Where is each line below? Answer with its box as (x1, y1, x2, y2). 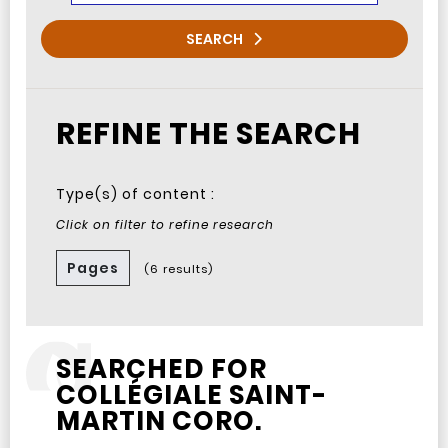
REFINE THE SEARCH (55, 113, 361, 155)
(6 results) (143, 261, 213, 277)
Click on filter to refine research (55, 216, 274, 233)
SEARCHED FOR (55, 351, 267, 387)
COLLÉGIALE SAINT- (55, 377, 328, 413)
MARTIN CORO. (55, 403, 262, 439)
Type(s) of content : (55, 184, 215, 204)
